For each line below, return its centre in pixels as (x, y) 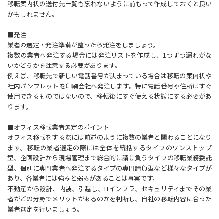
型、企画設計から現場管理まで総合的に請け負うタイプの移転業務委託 (109, 157)
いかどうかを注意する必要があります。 (64, 65)
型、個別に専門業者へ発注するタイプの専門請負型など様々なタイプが (109, 168)
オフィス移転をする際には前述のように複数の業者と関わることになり (109, 137)
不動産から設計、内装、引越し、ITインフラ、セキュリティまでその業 (109, 188)
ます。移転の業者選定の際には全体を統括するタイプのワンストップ (109, 147)
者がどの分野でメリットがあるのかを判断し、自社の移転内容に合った (109, 198)
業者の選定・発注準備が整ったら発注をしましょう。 (83, 44)
